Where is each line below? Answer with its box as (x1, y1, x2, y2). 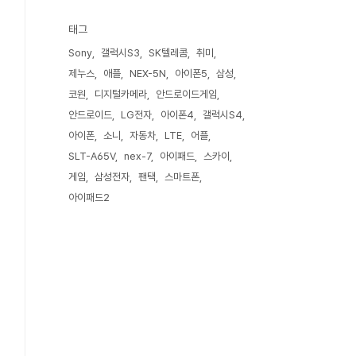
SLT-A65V (68, 150, 115, 162)
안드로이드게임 (156, 88, 217, 100)
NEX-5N (130, 68, 166, 79)
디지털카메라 (95, 88, 147, 100)
